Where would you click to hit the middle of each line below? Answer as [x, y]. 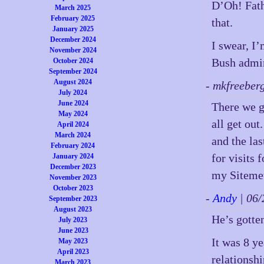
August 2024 [73, 82]
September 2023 [73, 199]
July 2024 [73, 93]
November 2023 [73, 177]
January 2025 [73, 29]
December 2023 [73, 167]
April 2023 [73, 252]
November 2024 [73, 50]
